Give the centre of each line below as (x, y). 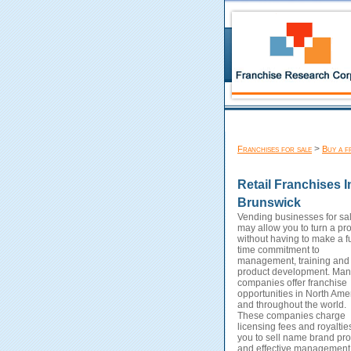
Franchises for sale (275, 149)
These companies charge (291, 316)
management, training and (293, 261)
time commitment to (279, 250)
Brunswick (269, 203)
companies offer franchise (292, 283)
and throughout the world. (292, 305)
